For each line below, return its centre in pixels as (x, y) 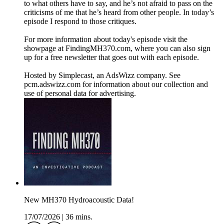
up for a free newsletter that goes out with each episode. (111, 57)
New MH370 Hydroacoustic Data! (79, 200)
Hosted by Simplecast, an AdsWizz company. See (102, 75)
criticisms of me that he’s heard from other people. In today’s (119, 12)
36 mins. (79, 217)
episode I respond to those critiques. (80, 21)
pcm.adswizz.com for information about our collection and (116, 84)
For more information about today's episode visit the (106, 39)
